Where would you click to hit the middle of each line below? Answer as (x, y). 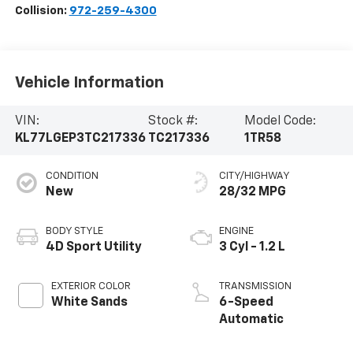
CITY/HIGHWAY (255, 176)
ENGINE (236, 232)
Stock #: (173, 122)
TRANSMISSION (255, 287)
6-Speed (246, 303)
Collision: (42, 11)
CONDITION (72, 176)
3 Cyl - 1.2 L (252, 248)
